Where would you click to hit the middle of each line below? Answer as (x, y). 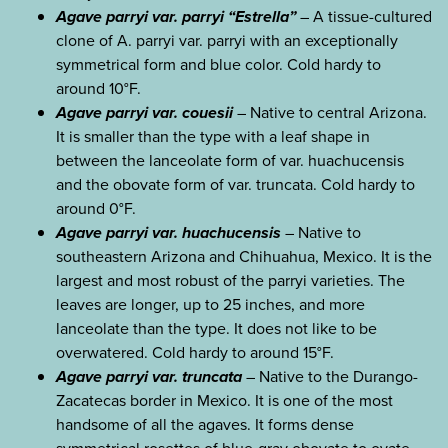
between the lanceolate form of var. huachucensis (230, 160)
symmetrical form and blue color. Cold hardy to (218, 64)
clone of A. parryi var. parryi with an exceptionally (227, 40)
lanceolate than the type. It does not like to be (216, 328)
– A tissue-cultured (364, 16)
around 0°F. (96, 208)
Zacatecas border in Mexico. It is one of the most (224, 400)
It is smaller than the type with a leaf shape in (213, 136)
